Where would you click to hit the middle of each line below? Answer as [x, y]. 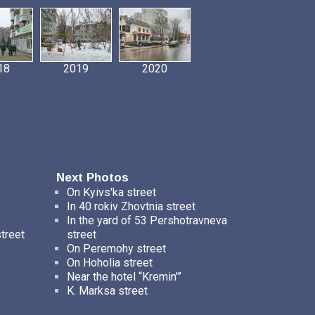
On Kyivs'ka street [111, 192]
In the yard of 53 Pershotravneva [147, 220]
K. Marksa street [107, 291]
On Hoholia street [109, 263]
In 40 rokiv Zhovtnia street [131, 206]
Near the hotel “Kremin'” [124, 277]
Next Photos [92, 178]
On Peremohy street [116, 249]
